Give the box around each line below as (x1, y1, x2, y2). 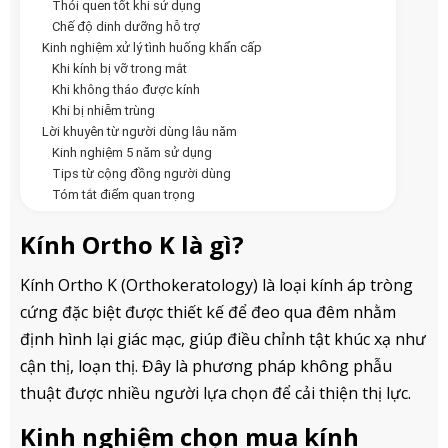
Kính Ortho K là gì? (20, 228, 244, 262)
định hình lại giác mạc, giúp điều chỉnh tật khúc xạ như (20, 328, 426, 351)
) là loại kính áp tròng (253, 274, 413, 297)
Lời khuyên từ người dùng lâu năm (42, 124, 237, 140)
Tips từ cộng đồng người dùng (52, 166, 231, 182)
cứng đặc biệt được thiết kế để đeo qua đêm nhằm (20, 301, 396, 324)
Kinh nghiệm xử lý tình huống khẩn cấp (42, 40, 262, 56)
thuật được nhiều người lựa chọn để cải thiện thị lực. (20, 382, 411, 405)
